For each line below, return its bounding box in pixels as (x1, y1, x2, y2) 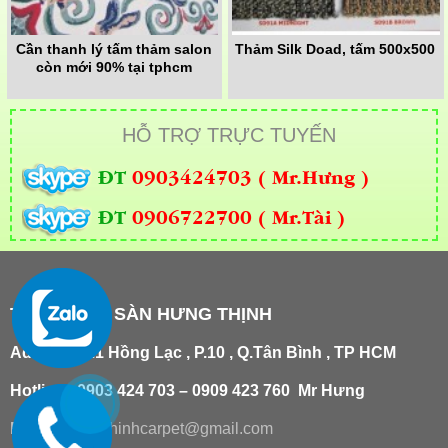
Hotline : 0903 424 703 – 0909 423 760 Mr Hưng (10, 382, 369, 400)
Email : (10, 420, 61, 438)
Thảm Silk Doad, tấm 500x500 (235, 41, 436, 58)
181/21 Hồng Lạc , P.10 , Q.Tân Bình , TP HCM (55, 344, 396, 362)
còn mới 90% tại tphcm (36, 59, 193, 76)
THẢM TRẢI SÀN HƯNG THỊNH (10, 304, 272, 325)
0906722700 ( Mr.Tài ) (132, 203, 345, 229)
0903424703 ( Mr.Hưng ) (132, 163, 369, 189)
